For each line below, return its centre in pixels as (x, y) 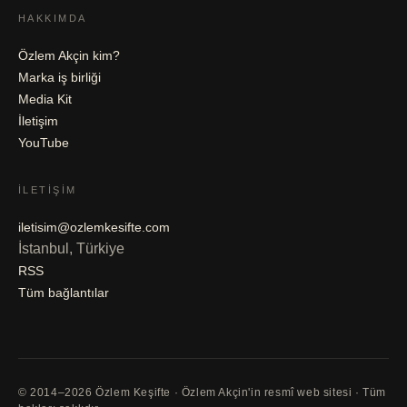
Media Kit (45, 99)
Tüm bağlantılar (64, 292)
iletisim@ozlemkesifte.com (94, 227)
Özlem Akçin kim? (69, 55)
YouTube (44, 142)
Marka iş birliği (60, 77)
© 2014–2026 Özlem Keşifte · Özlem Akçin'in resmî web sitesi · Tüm (203, 392)
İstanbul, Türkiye (71, 248)
